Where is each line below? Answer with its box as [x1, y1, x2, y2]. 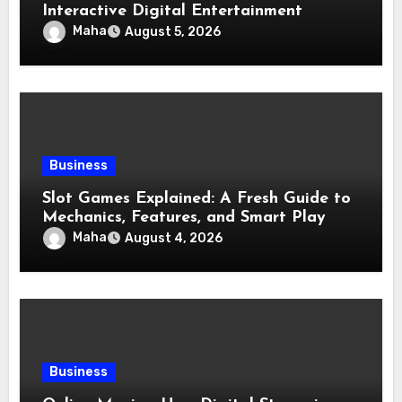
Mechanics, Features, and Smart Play [42, 209, 327, 227]
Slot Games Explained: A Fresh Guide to [42, 190, 352, 208]
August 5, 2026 [125, 24, 222, 40]
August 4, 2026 [125, 231, 223, 247]
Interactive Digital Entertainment [42, 3, 303, 21]
